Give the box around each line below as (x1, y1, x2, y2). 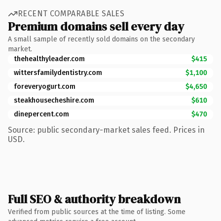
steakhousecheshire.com (14, 96, 94, 105)
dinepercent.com (14, 110, 69, 118)
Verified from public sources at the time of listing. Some (8, 207, 185, 216)
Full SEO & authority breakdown (8, 190, 181, 207)
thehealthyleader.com (14, 54, 85, 63)
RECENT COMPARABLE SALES (18, 9, 125, 18)
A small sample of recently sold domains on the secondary (8, 35, 195, 43)
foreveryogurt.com (14, 82, 75, 91)
